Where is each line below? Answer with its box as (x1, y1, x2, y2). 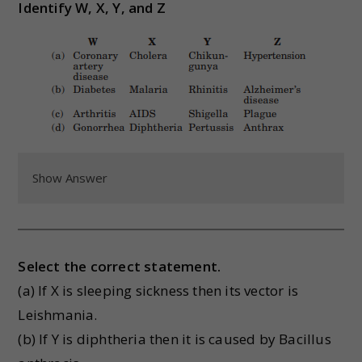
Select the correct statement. (18, 257, 221, 276)
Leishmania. (18, 305, 98, 324)
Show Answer (32, 170, 108, 186)
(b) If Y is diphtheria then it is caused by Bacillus (18, 330, 331, 348)
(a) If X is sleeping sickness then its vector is (18, 281, 299, 300)
